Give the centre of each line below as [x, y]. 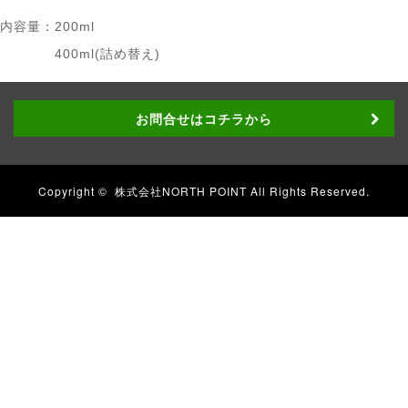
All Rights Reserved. [308, 191]
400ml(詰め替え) [107, 54]
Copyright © [76, 191]
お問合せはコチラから [204, 118]
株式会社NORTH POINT [181, 191]
